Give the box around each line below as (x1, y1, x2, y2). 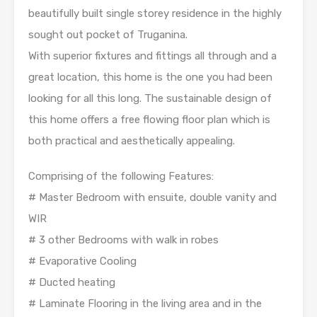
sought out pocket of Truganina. (28, 28, 188, 41)
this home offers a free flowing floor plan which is (28, 113, 270, 126)
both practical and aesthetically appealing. (28, 134, 235, 147)
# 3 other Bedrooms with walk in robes (28, 233, 219, 246)
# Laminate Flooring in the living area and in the (28, 296, 262, 310)
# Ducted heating (28, 275, 115, 289)
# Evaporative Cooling (28, 254, 137, 267)
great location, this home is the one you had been (28, 70, 272, 83)
